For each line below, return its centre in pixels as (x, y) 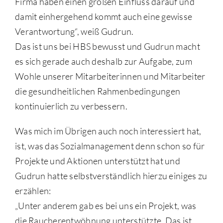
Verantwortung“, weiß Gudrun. (74, 32)
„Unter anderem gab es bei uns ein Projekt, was (106, 206)
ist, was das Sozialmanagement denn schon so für (110, 146)
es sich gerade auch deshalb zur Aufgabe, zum (103, 61)
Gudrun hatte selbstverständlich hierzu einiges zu (111, 176)
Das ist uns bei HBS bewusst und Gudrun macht (107, 47)
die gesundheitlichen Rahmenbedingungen (98, 91)
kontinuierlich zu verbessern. (71, 106)
